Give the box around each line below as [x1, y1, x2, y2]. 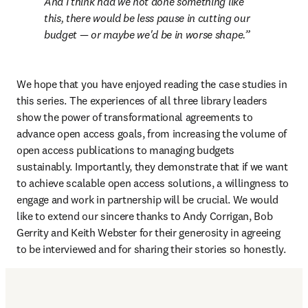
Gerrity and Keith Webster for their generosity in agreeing [16, 225, 280, 239]
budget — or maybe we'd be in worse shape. [44, 27, 245, 41]
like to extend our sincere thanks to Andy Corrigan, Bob [16, 209, 273, 223]
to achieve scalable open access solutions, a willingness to [16, 176, 289, 190]
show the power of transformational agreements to [16, 110, 253, 124]
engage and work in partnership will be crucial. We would [16, 192, 279, 206]
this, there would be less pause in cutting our [44, 11, 250, 25]
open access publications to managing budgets [16, 143, 234, 157]
